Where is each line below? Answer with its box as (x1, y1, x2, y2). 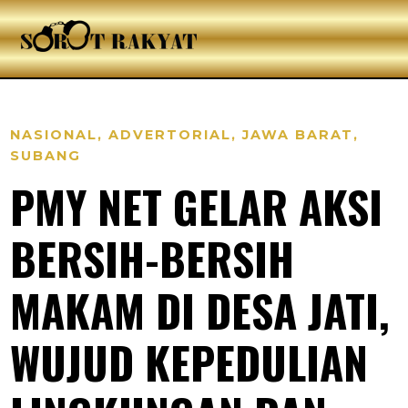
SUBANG (10, 148, 82, 164)
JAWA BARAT (242, 127, 354, 143)
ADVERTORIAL (108, 127, 232, 143)
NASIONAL (10, 127, 98, 143)
